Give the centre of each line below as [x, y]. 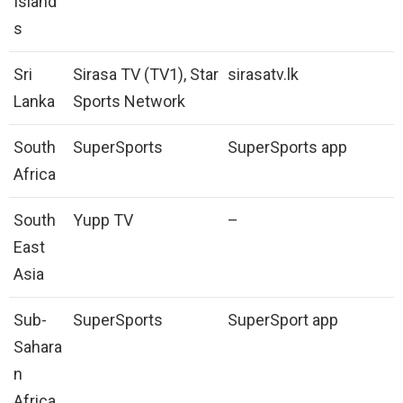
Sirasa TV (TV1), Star [146, 74]
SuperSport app [283, 319]
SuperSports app [287, 147]
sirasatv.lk [263, 74]
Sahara [38, 346]
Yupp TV [103, 219]
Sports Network [129, 101]
